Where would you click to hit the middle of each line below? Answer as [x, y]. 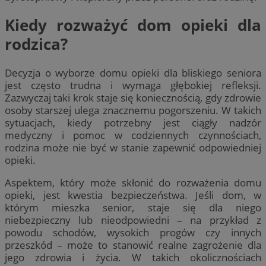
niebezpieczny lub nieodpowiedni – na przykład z [133, 220]
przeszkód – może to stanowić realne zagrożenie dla [133, 245]
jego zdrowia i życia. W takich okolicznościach [133, 257]
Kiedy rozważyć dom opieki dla [133, 25]
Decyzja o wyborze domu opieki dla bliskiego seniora [133, 72]
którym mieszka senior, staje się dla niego [133, 207]
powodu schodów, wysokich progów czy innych [133, 232]
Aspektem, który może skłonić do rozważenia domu [133, 182]
